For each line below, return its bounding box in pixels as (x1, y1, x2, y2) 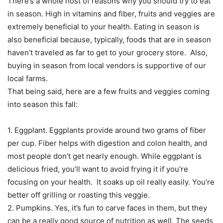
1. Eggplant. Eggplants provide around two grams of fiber (7, 125, 206, 135)
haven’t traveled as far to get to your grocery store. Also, (7, 48, 208, 58)
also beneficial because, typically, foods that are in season (7, 35, 211, 45)
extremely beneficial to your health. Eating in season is (7, 22, 200, 32)
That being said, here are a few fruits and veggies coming (7, 87, 210, 97)
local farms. (7, 74, 48, 84)
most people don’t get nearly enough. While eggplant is (7, 151, 202, 161)
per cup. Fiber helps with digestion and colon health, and (7, 138, 207, 148)
